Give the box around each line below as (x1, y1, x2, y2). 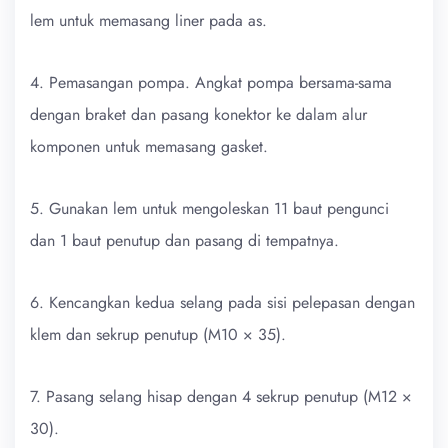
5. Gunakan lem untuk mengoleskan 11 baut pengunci (30, 196, 389, 220)
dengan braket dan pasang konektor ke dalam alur (30, 102, 367, 126)
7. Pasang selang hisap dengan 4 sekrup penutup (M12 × (30, 384, 412, 408)
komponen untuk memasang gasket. (30, 134, 268, 158)
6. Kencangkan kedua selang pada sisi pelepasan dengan (30, 290, 415, 314)
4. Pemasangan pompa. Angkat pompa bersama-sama (30, 70, 392, 94)
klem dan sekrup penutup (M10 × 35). (30, 322, 286, 346)
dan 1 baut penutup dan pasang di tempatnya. (30, 228, 339, 252)
